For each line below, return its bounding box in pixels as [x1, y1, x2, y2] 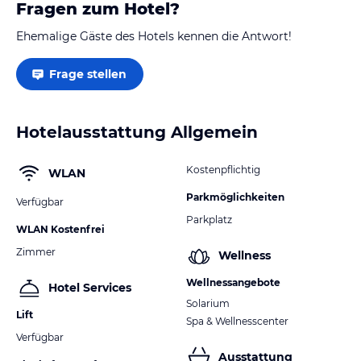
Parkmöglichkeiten [186, 190, 284, 203]
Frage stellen [49, 66, 127, 81]
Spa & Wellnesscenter [186, 314, 288, 327]
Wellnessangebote [186, 276, 280, 288]
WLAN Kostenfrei [16, 222, 105, 235]
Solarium [186, 297, 230, 309]
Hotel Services [48, 280, 131, 296]
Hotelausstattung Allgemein [16, 122, 258, 142]
